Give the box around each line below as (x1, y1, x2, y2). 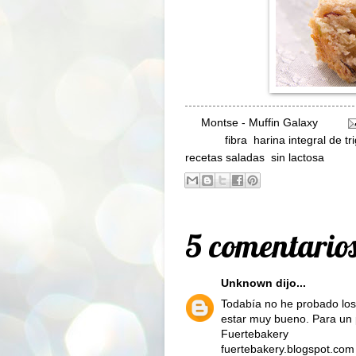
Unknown (221, 277, 273, 290)
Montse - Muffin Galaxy (201, 116, 318, 129)
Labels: (185, 133, 225, 146)
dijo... (273, 277, 306, 290)
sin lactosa (271, 151, 324, 164)
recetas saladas (185, 151, 265, 164)
